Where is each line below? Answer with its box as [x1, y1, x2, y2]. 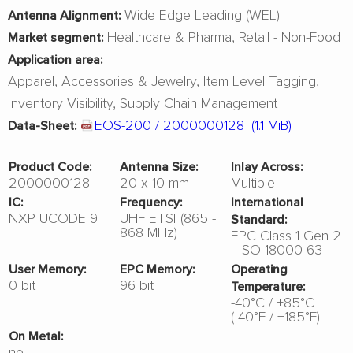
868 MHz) [119, 222, 177, 241]
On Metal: [9, 327, 63, 344]
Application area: [8, 50, 102, 68]
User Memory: [9, 260, 86, 277]
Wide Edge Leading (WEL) [121, 5, 280, 24]
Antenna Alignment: [8, 6, 121, 24]
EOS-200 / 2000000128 [95, 115, 244, 134]
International [231, 193, 304, 210]
